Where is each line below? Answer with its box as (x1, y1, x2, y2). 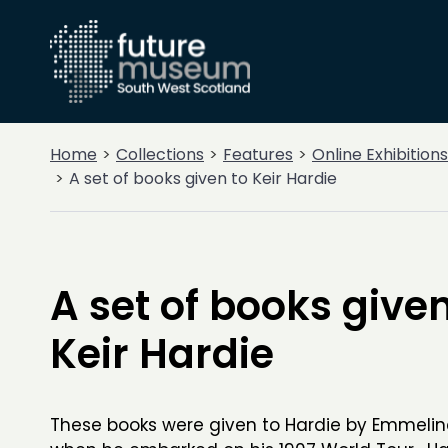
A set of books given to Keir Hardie (69, 167, 337, 190)
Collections (116, 143, 204, 166)
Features (223, 143, 293, 166)
